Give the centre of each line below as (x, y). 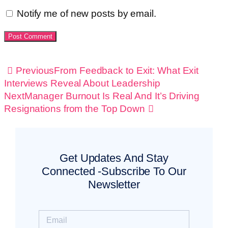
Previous (35, 70)
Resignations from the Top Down (75, 108)
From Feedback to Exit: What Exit (126, 70)
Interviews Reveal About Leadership (82, 83)
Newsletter (114, 184)
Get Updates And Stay (114, 158)
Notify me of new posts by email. (86, 13)
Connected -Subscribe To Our (114, 171)
